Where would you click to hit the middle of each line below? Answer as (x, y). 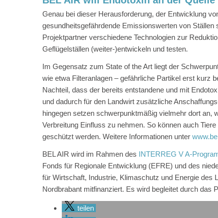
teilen (86, 208)
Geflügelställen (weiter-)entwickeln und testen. (115, 49)
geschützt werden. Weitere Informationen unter (117, 136)
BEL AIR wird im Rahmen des (91, 154)
